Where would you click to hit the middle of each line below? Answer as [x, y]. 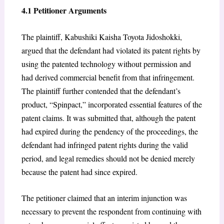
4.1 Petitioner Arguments [64, 10]
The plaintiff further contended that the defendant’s [101, 90]
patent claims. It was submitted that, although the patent [108, 117]
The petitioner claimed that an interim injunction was [104, 198]
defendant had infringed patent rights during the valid [104, 144]
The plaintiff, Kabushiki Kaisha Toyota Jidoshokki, [101, 36]
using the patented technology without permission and [106, 63]
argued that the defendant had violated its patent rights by [111, 50]
